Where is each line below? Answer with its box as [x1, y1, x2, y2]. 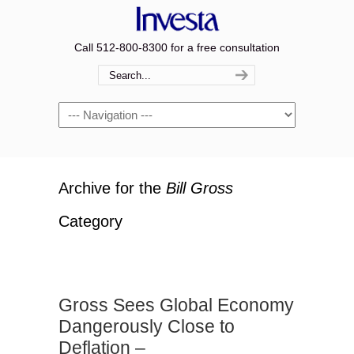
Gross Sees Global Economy [58, 295, 294, 315]
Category [58, 213, 122, 230]
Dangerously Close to [58, 316, 235, 337]
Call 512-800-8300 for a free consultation [74, 41, 280, 54]
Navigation [58, 104, 111, 117]
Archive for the [58, 179, 166, 197]
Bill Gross [166, 179, 233, 197]
